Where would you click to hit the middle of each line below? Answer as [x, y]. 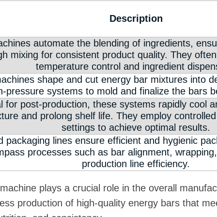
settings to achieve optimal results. [136, 128]
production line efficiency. [136, 164]
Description [136, 19]
